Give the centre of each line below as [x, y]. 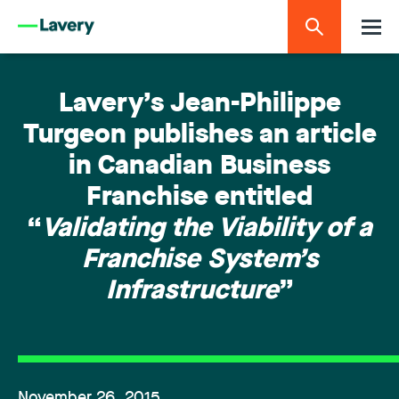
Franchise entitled [199, 198]
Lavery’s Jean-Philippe [199, 105]
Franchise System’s [199, 261]
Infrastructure [192, 292]
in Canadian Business [199, 167]
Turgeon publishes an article [199, 136]
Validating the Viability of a [207, 229]
